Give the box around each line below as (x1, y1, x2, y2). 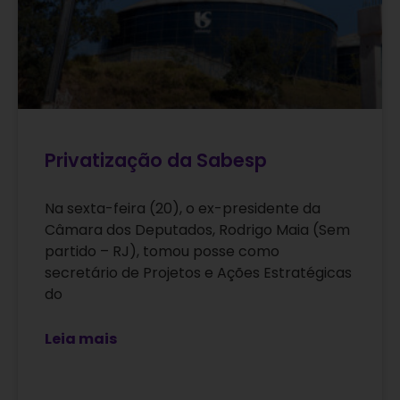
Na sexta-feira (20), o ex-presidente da (45, 198, 321, 220)
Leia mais (45, 329, 117, 350)
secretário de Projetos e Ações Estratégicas (45, 262, 352, 284)
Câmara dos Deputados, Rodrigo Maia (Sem (45, 220, 350, 241)
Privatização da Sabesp (45, 147, 267, 174)
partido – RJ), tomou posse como (45, 241, 279, 262)
